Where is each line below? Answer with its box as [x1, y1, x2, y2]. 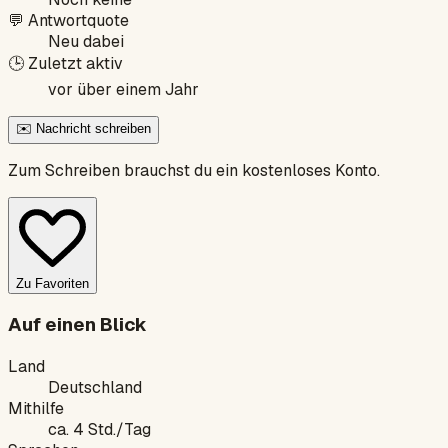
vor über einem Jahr [48, 78, 199, 100]
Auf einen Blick [8, 312, 147, 338]
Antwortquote [28, 9, 129, 31]
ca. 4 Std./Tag [48, 418, 151, 440]
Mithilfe [8, 397, 64, 419]
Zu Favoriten [16, 275, 89, 291]
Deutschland [48, 376, 142, 398]
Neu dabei [48, 30, 124, 52]
